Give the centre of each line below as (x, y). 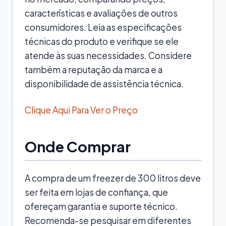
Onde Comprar (78, 146)
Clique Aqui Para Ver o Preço (81, 110)
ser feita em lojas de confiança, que (96, 192)
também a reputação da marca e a (94, 69)
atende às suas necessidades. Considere (108, 55)
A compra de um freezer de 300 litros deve (113, 178)
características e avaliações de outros (101, 13)
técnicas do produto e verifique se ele (102, 41)
